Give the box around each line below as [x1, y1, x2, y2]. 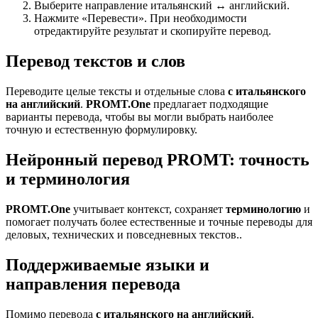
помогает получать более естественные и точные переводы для [6, 215, 312, 228]
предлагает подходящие [150, 98, 268, 111]
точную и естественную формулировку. [6, 124, 197, 136]
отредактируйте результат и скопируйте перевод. [34, 25, 271, 38]
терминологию [226, 202, 301, 215]
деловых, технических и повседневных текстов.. [6, 228, 242, 241]
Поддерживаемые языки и [6, 255, 209, 274]
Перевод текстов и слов [6, 52, 185, 71]
